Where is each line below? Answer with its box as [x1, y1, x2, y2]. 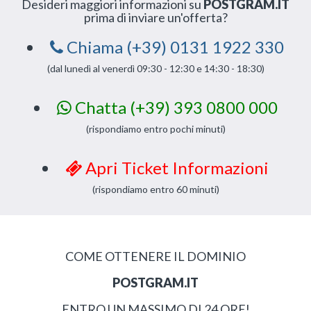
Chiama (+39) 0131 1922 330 [63, 37, 284, 57]
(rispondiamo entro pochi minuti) [85, 123, 226, 135]
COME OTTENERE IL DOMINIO [65, 249, 246, 264]
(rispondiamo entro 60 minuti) [92, 183, 219, 195]
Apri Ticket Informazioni [82, 158, 269, 178]
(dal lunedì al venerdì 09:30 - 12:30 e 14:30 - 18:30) [47, 62, 264, 74]
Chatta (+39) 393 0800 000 [71, 97, 278, 117]
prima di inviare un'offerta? [83, 10, 228, 25]
